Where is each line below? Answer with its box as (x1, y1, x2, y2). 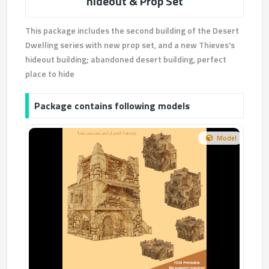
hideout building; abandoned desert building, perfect (25, 53, 227, 65)
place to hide (25, 67, 75, 80)
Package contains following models (34, 98, 190, 113)
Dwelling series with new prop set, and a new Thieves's (25, 38, 235, 51)
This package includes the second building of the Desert (25, 24, 240, 37)
